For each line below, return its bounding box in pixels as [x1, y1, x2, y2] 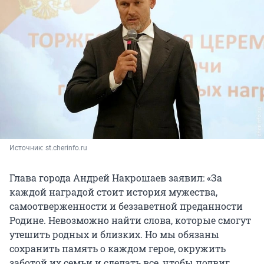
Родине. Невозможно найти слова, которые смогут [9, 214, 251, 227]
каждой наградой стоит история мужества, [9, 186, 217, 199]
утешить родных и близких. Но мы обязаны [9, 228, 219, 241]
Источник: [9, 144, 45, 153]
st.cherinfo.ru [45, 144, 87, 153]
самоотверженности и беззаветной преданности [9, 200, 243, 213]
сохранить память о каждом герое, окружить [9, 242, 226, 255]
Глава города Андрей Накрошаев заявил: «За [9, 171, 222, 184]
